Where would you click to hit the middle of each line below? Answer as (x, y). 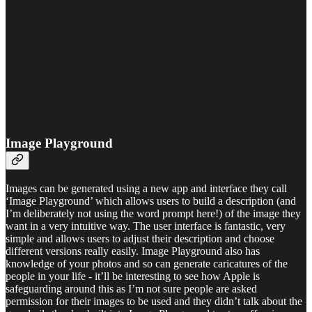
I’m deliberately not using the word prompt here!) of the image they (153, 214)
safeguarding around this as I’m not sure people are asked (131, 289)
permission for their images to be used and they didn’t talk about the (154, 302)
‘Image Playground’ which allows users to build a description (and (151, 201)
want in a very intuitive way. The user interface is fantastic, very (146, 226)
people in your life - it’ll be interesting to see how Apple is (133, 276)
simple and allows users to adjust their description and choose (140, 239)
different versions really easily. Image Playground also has (133, 251)
